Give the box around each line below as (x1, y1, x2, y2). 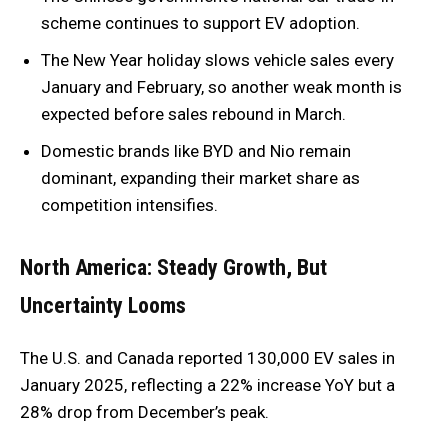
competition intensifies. (41, 195, 218, 215)
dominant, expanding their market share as (41, 168, 360, 188)
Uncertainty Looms (20, 293, 186, 318)
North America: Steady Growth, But (20, 255, 327, 280)
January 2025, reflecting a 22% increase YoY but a (20, 375, 395, 395)
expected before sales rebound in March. (41, 104, 346, 124)
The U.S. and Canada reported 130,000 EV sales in (20, 348, 395, 368)
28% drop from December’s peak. (20, 402, 269, 422)
